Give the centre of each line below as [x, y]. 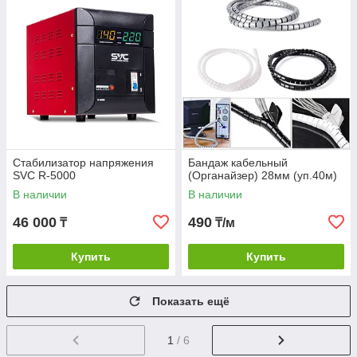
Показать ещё [191, 302]
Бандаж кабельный [238, 163]
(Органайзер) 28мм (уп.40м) [263, 176]
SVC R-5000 [44, 176]
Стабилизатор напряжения [83, 163]
